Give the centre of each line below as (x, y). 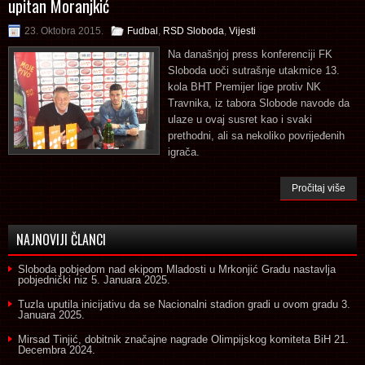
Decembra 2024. (57, 350)
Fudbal (143, 31)
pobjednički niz (53, 279)
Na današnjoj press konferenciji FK (250, 54)
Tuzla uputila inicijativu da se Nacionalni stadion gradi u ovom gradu (178, 304)
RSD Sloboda (193, 31)
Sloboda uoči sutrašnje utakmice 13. (254, 70)
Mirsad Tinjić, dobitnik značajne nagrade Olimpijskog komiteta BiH (174, 339)
